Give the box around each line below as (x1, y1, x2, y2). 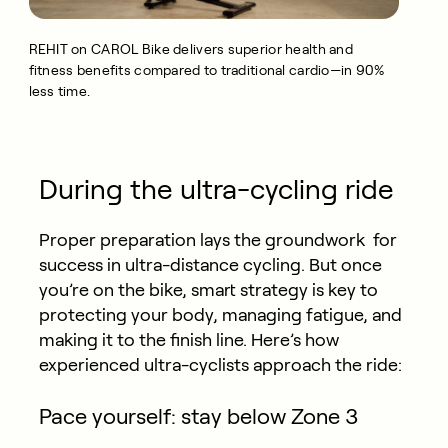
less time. (28, 83, 91, 100)
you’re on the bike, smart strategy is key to (38, 280, 378, 301)
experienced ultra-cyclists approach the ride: (38, 355, 402, 376)
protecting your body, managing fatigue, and (38, 305, 402, 326)
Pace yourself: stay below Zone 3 (38, 404, 358, 429)
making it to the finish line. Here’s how (38, 330, 339, 351)
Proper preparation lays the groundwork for (38, 230, 397, 251)
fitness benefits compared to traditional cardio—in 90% (28, 62, 385, 79)
